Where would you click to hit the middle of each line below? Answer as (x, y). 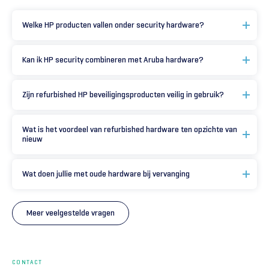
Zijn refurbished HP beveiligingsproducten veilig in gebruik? (123, 95)
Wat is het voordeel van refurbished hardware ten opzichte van (130, 129)
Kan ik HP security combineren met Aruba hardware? (113, 60)
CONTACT (27, 262)
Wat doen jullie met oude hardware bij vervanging (106, 174)
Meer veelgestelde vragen (71, 213)
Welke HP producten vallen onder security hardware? (113, 25)
